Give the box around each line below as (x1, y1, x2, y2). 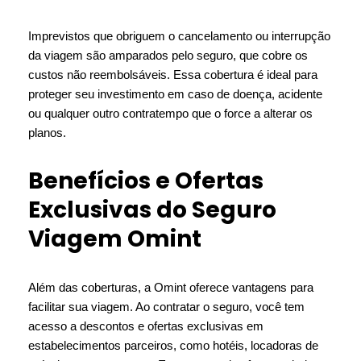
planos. (28, 126, 66, 139)
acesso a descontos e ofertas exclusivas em (28, 319, 263, 333)
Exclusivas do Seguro (28, 194, 276, 226)
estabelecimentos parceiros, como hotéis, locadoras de (28, 338, 318, 352)
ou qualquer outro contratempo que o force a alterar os (28, 106, 313, 120)
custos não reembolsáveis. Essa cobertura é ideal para (28, 68, 317, 81)
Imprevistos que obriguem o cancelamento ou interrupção (28, 29, 330, 43)
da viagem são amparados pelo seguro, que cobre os (28, 48, 308, 62)
